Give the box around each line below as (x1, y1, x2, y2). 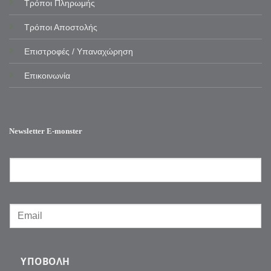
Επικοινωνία (24, 71, 70, 81)
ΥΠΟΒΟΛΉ (21, 254, 70, 268)
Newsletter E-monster (8, 126, 82, 135)
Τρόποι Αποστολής (24, 22, 97, 33)
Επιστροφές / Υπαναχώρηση (24, 47, 133, 57)
